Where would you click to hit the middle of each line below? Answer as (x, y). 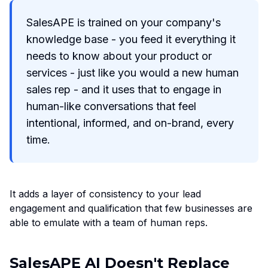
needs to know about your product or (119, 56)
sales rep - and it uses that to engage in (124, 90)
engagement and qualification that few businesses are (131, 208)
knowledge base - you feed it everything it (131, 39)
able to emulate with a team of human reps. (109, 223)
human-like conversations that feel (111, 106)
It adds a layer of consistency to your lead (105, 194)
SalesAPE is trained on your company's (124, 23)
